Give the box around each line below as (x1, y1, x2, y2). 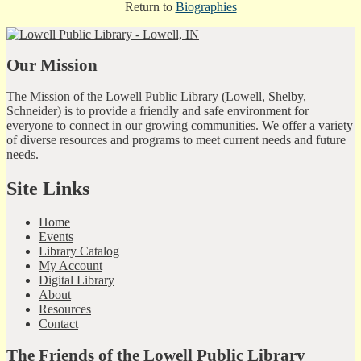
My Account (39, 259, 102, 273)
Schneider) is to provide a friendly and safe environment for (6, 103, 309, 118)
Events (39, 230, 73, 244)
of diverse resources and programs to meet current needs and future (6, 132, 346, 147)
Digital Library (39, 273, 114, 288)
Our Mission (6, 56, 98, 75)
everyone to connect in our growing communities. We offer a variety (6, 118, 353, 132)
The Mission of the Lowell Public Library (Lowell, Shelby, (6, 89, 306, 103)
